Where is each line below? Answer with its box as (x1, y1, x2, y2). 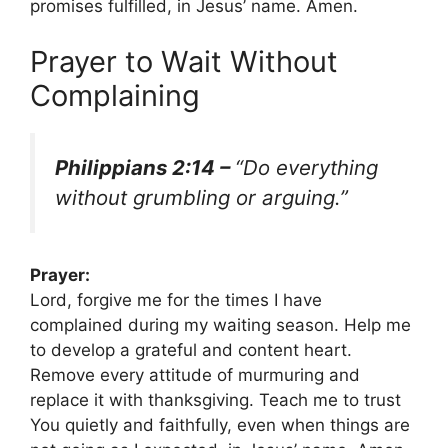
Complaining (30, 77, 200, 113)
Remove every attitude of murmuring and (30, 365, 360, 386)
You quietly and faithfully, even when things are (30, 415, 410, 436)
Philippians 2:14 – (55, 154, 235, 180)
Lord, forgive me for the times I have (30, 290, 322, 311)
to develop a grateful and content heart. (30, 340, 352, 361)
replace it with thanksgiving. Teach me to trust (30, 390, 401, 411)
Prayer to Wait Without (30, 43, 338, 79)
